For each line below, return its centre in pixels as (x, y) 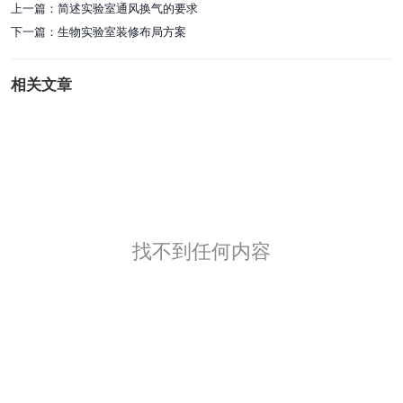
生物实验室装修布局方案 (122, 32)
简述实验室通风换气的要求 (128, 9)
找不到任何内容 (201, 251)
